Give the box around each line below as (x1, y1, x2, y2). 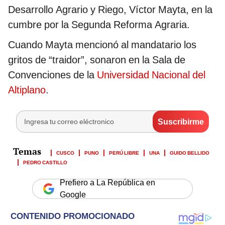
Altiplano (8, 84, 46, 96)
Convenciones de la (8, 69, 97, 81)
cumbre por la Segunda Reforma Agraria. (8, 19, 190, 31)
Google (60, 190, 86, 200)
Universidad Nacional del (97, 69, 205, 81)
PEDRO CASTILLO (23, 158, 67, 166)
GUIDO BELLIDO (170, 148, 209, 157)
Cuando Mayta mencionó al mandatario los (8, 39, 196, 51)
